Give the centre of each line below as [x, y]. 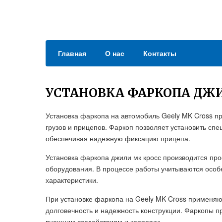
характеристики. [72, 180]
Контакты [160, 53]
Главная [72, 53]
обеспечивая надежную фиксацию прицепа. [118, 138]
